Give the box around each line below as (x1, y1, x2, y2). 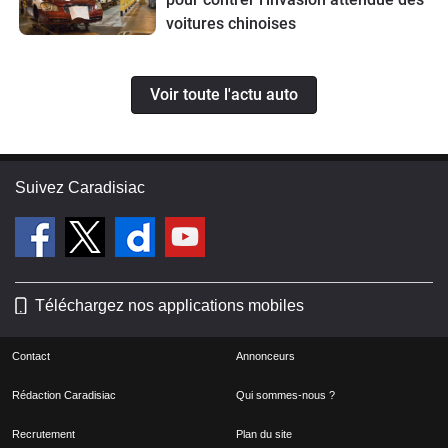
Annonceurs (236, 349, 295, 362)
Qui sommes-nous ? (236, 388, 335, 401)
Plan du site (236, 427, 292, 440)
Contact (12, 349, 50, 362)
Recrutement (12, 427, 75, 440)
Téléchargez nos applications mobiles (35, 296, 304, 314)
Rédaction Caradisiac (12, 388, 116, 401)
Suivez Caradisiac (15, 178, 145, 196)
